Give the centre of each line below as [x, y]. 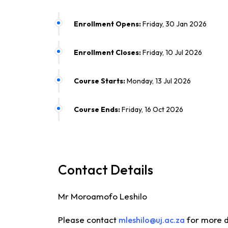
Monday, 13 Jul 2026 [158, 81]
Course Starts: [99, 81]
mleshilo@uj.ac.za [152, 220]
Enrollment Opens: [107, 24]
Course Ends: [97, 109]
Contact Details [106, 170]
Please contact [88, 220]
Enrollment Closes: [107, 52]
